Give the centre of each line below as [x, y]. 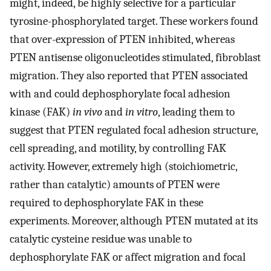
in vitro [142, 112]
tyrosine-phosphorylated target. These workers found [134, 21]
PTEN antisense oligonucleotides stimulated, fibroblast [135, 58]
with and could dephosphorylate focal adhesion [120, 94]
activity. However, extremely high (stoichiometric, [123, 167]
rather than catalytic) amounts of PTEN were [115, 185]
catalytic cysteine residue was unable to [101, 239]
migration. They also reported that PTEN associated [129, 76]
